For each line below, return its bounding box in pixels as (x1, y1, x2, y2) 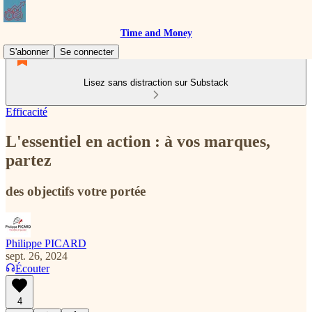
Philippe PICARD (6, 237, 86, 249)
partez (6, 150, 52, 169)
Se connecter (60, 47, 114, 57)
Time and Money (120, 28, 192, 38)
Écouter (15, 262, 49, 274)
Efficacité (6, 106, 47, 118)
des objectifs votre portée (6, 183, 146, 198)
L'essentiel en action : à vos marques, (6, 132, 270, 150)
